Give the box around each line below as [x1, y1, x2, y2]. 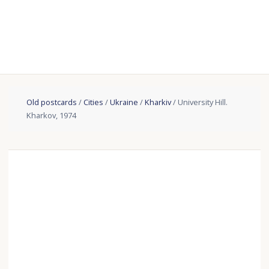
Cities [83, 97, 104, 108]
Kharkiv [145, 97, 172, 108]
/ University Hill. [171, 97, 228, 108]
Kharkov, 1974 [26, 110, 77, 121]
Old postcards [26, 97, 77, 108]
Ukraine [110, 97, 139, 108]
